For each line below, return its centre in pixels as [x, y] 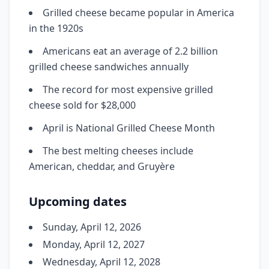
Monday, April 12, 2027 [94, 244]
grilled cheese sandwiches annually [109, 67]
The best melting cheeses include [118, 151]
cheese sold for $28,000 [82, 105]
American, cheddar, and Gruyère [102, 166]
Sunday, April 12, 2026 [92, 227]
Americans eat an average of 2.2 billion [130, 51]
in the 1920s [56, 28]
